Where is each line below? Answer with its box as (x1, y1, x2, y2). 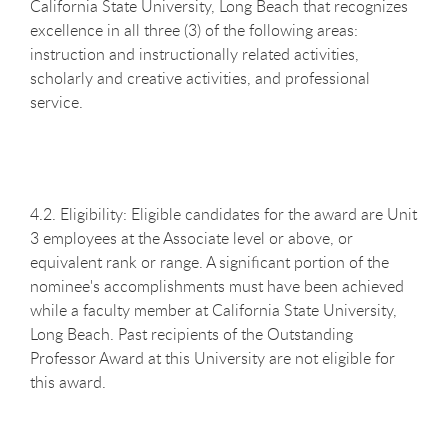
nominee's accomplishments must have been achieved (30, 274, 404, 297)
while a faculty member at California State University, (30, 298, 397, 321)
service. (30, 90, 83, 113)
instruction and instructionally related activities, (30, 42, 359, 65)
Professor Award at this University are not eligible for (30, 346, 395, 369)
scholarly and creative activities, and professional (30, 66, 370, 89)
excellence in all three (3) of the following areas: (30, 18, 358, 41)
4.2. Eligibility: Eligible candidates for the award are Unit (30, 202, 417, 225)
